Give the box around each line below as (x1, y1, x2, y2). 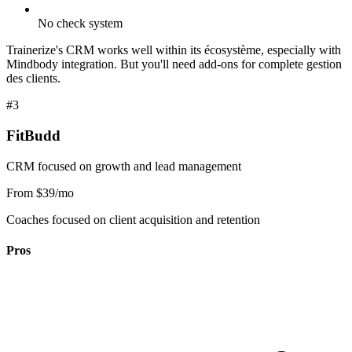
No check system (38, 16, 123, 31)
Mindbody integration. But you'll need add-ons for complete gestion (6, 57, 342, 71)
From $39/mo (6, 185, 74, 200)
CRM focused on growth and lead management (6, 159, 241, 173)
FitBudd (6, 127, 60, 145)
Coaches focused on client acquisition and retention (6, 212, 260, 226)
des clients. (6, 71, 60, 86)
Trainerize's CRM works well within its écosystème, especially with (6, 43, 341, 57)
